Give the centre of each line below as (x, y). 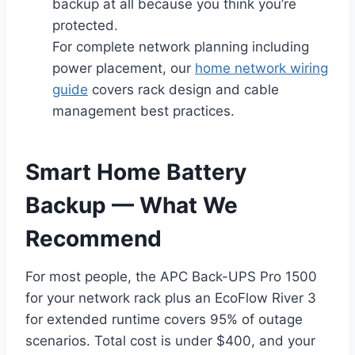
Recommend (94, 239)
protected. (85, 26)
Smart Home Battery (136, 172)
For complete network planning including (181, 47)
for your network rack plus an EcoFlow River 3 (171, 298)
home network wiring (261, 69)
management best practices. (143, 111)
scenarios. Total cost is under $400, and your (170, 341)
